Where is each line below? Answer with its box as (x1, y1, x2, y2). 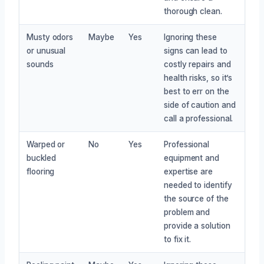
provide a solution (164, 220, 230, 230)
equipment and (164, 153, 219, 163)
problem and (164, 207, 210, 217)
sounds (27, 59, 54, 69)
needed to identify (164, 180, 232, 190)
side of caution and (164, 100, 236, 110)
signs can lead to (164, 45, 227, 55)
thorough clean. (164, 6, 222, 16)
